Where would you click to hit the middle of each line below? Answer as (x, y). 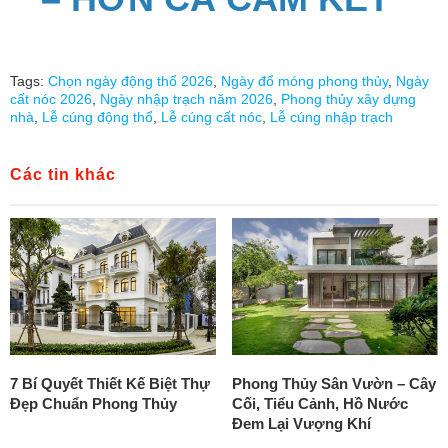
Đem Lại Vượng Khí (301, 423)
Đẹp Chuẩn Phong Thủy (93, 403)
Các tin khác (63, 175)
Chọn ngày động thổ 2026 (130, 81)
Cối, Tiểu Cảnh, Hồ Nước (320, 403)
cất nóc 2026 (51, 99)
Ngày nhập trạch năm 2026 (186, 99)
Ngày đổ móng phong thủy (304, 81)
